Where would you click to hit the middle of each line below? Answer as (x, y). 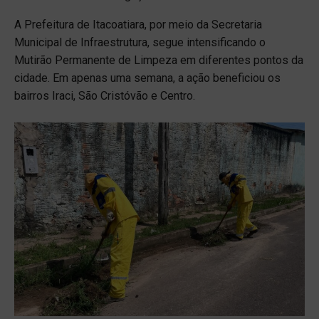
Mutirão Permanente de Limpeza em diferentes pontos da (159, 61)
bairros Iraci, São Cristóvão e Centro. (105, 96)
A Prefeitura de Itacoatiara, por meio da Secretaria (138, 25)
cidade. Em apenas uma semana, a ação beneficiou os (147, 78)
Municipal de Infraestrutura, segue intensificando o (140, 43)
